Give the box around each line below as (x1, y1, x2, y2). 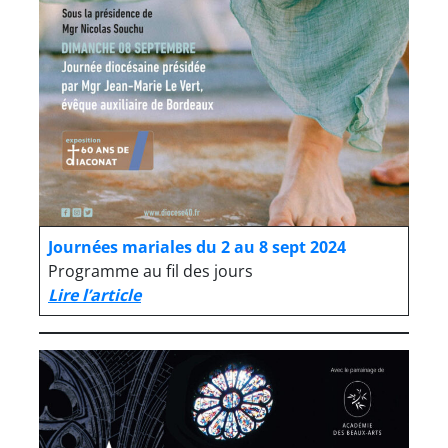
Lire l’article (48, 283, 141, 306)
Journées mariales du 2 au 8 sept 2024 (48, 235, 346, 258)
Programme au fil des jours (48, 259, 253, 282)
